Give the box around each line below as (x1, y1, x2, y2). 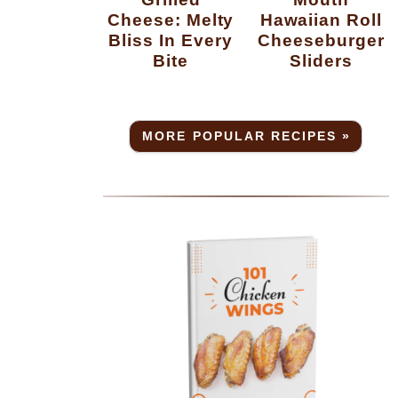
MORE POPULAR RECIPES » (142, 130, 352, 144)
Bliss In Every (108, 30, 233, 51)
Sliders (289, 51, 353, 71)
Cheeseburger (258, 30, 385, 51)
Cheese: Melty (107, 10, 235, 30)
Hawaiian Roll (259, 10, 383, 30)
